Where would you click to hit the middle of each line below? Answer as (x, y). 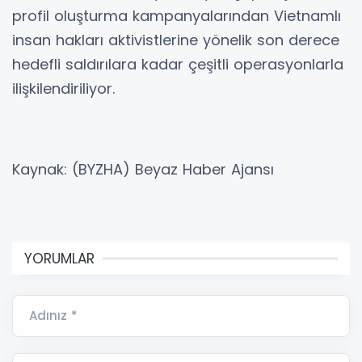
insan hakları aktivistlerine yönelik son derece (176, 40)
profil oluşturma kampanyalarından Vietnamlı (177, 15)
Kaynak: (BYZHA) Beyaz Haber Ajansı (143, 169)
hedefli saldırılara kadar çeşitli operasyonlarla (178, 64)
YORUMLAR (59, 258)
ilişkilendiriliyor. (63, 88)
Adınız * (53, 315)
